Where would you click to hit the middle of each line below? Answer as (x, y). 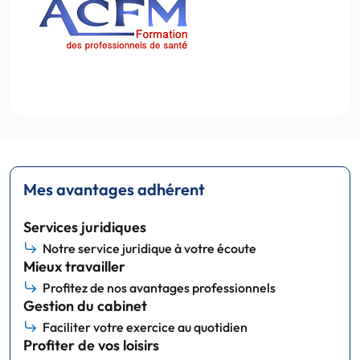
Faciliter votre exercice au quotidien (145, 327)
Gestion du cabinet (85, 305)
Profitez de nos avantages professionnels (159, 287)
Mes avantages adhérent (114, 189)
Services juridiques (85, 227)
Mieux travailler (74, 266)
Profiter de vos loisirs (91, 345)
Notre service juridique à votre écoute (149, 248)
